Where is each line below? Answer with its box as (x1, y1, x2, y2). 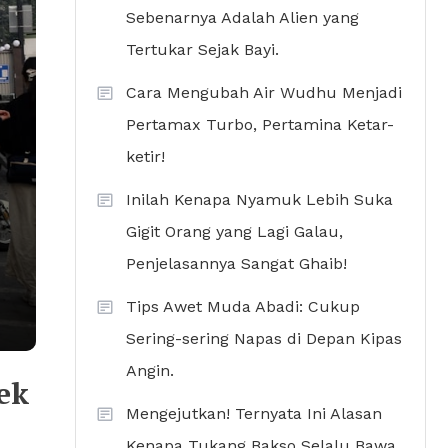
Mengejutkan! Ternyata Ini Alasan (126, 404, 382, 423)
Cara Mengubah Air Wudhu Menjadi (126, 83, 402, 102)
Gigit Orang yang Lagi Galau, (126, 222, 343, 241)
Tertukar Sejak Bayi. (126, 40, 279, 59)
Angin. (126, 361, 174, 380)
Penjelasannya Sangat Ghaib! (126, 254, 347, 273)
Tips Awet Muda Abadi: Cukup (126, 297, 360, 316)
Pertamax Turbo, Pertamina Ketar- (126, 115, 394, 134)
